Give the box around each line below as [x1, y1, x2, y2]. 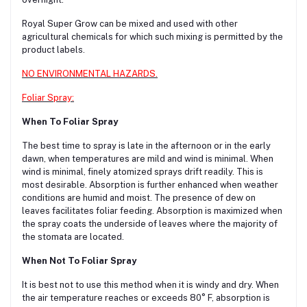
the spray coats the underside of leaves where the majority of [22, 218, 278, 229]
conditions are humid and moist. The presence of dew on [22, 192, 256, 203]
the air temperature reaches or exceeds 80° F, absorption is [22, 292, 270, 303]
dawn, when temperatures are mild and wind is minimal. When [22, 153, 273, 164]
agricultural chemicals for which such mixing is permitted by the [22, 31, 283, 42]
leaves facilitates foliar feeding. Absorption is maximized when [22, 205, 282, 216]
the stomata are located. [22, 231, 124, 242]
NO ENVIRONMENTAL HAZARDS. [22, 68, 158, 79]
